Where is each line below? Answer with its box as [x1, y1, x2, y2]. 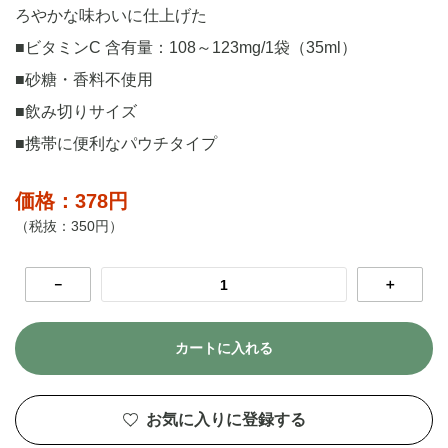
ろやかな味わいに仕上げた [15, 7, 207, 24]
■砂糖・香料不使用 [15, 71, 153, 88]
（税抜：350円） [15, 218, 123, 234]
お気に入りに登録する [145, 411, 306, 429]
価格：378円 [15, 190, 128, 212]
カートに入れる [175, 340, 273, 357]
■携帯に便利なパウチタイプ [15, 135, 217, 152]
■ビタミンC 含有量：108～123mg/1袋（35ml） [15, 39, 357, 56]
